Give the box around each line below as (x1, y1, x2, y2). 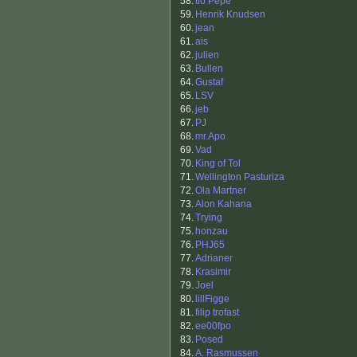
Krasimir (195, 266, 231, 278)
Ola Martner (195, 185, 246, 197)
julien (195, 49, 219, 61)
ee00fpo (195, 320, 231, 332)
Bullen (195, 63, 223, 75)
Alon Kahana (195, 198, 252, 210)
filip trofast (195, 307, 239, 319)
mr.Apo (195, 131, 226, 143)
